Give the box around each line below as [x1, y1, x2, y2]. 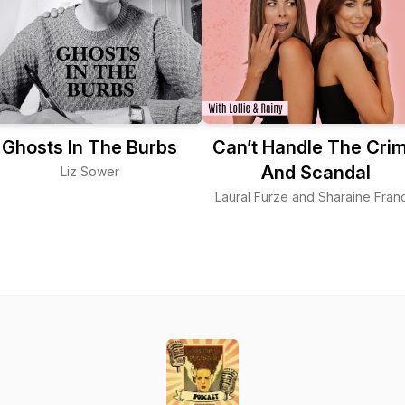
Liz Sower [60, 164, 119, 179]
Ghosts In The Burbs [2, 137, 177, 158]
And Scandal [260, 162, 371, 184]
